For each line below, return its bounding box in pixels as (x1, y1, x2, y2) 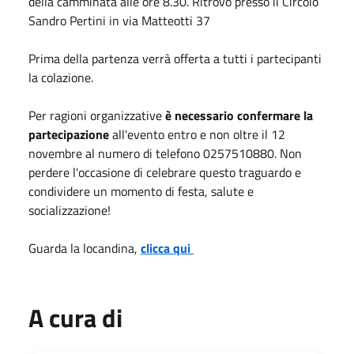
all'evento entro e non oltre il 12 (109, 124, 285, 144)
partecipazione (28, 124, 109, 144)
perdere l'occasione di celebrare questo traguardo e (28, 162, 301, 182)
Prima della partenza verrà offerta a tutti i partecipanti (28, 48, 322, 68)
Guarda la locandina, (28, 238, 141, 258)
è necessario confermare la (165, 105, 313, 125)
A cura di (28, 298, 122, 337)
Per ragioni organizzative (28, 105, 165, 125)
